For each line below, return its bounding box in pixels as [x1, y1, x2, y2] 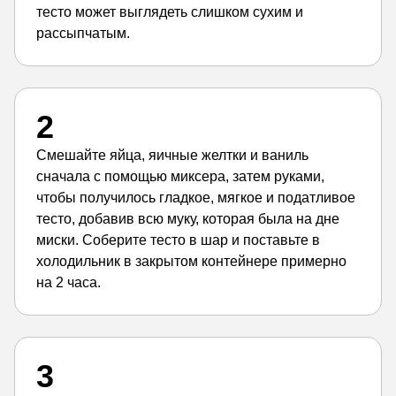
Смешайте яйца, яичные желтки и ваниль [36, 148, 308, 163]
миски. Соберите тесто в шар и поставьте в [36, 232, 320, 247]
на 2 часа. [36, 275, 101, 290]
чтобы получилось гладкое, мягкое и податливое [36, 190, 355, 205]
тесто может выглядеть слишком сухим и [36, 4, 303, 19]
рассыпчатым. [36, 26, 130, 41]
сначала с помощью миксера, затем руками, [36, 169, 324, 184]
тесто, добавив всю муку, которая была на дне [36, 211, 339, 226]
